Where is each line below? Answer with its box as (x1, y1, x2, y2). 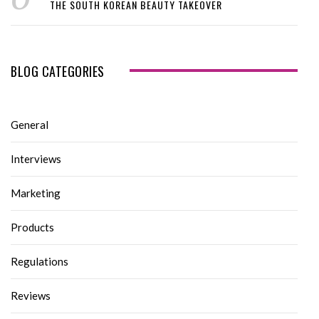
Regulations (11, 255, 68, 268)
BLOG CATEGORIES (11, 62, 105, 81)
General (11, 118, 48, 132)
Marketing (11, 187, 61, 200)
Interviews (11, 152, 61, 166)
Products (11, 221, 54, 234)
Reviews (11, 289, 51, 303)
